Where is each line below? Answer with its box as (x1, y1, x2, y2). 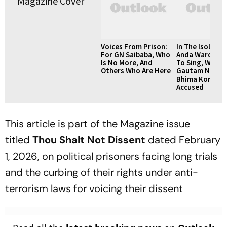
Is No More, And (101, 58, 153, 67)
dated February (145, 133, 220, 146)
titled (5, 133, 32, 146)
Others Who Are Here (101, 66, 171, 75)
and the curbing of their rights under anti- (5, 166, 198, 179)
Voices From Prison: (101, 42, 167, 51)
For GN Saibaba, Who (101, 50, 170, 59)
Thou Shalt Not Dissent (32, 133, 145, 146)
